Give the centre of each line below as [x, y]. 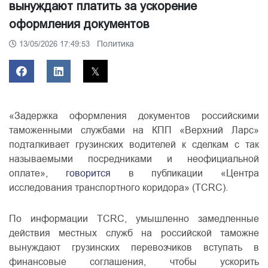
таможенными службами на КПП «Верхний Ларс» [134, 130]
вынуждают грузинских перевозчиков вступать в [134, 247]
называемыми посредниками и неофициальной [134, 159]
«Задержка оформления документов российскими [134, 116]
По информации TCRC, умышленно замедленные [134, 219]
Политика [115, 44]
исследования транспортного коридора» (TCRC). [118, 188]
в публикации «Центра [194, 173]
